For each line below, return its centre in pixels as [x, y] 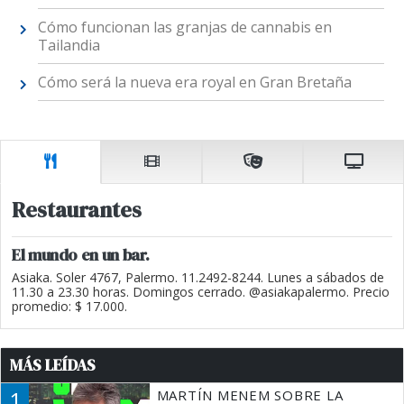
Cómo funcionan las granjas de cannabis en [184, 28]
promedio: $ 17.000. [69, 306]
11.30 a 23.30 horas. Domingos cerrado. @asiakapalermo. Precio [201, 291]
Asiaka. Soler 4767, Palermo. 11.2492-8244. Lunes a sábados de [198, 277]
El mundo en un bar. [81, 254]
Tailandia [69, 46]
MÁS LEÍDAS [53, 365]
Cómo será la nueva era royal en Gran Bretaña [194, 83]
